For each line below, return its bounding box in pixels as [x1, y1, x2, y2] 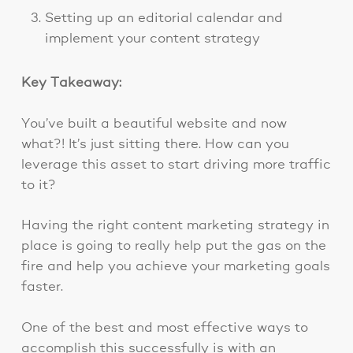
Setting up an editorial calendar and [44, 12, 283, 26]
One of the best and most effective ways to [20, 321, 308, 335]
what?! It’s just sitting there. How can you [20, 137, 289, 151]
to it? [20, 178, 56, 192]
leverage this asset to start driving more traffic [20, 158, 331, 172]
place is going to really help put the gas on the [20, 240, 326, 254]
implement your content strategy [44, 32, 260, 46]
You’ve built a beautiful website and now [20, 117, 287, 131]
